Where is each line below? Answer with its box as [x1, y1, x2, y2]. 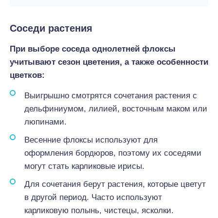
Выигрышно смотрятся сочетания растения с [24, 91, 197, 100]
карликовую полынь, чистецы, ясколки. [24, 206, 174, 215]
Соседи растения [10, 23, 92, 34]
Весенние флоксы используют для [24, 135, 158, 145]
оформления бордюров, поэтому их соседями [24, 148, 201, 158]
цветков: [10, 71, 45, 80]
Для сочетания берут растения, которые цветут [24, 180, 206, 189]
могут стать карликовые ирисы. [24, 162, 145, 171]
